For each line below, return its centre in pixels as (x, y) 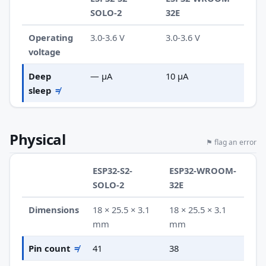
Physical (38, 140)
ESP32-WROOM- (203, 170)
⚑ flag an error (231, 142)
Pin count (50, 248)
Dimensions (54, 209)
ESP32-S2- (113, 170)
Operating (51, 38)
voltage (45, 52)
